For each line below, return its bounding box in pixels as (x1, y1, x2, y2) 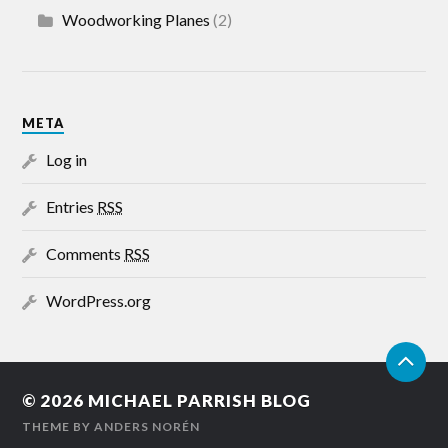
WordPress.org (46, 291, 152, 311)
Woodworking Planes (62, 10, 211, 30)
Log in (46, 150, 88, 170)
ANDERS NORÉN (94, 419, 201, 435)
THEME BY (22, 419, 95, 435)
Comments (46, 244, 125, 264)
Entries (46, 197, 98, 217)
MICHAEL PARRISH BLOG (88, 390, 312, 412)
